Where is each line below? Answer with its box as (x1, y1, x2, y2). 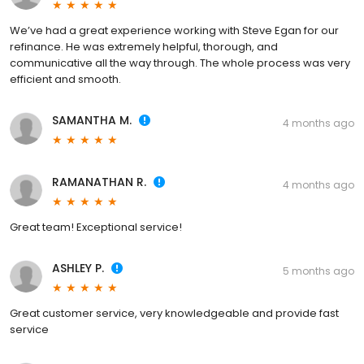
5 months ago (283, 264, 354, 279)
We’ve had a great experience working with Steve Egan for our (10, 23, 339, 39)
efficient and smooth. (10, 71, 121, 88)
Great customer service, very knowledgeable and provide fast (10, 305, 339, 322)
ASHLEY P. (52, 260, 104, 277)
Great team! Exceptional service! (10, 219, 182, 236)
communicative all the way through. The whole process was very (10, 55, 350, 71)
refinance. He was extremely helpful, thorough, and (10, 39, 278, 55)
